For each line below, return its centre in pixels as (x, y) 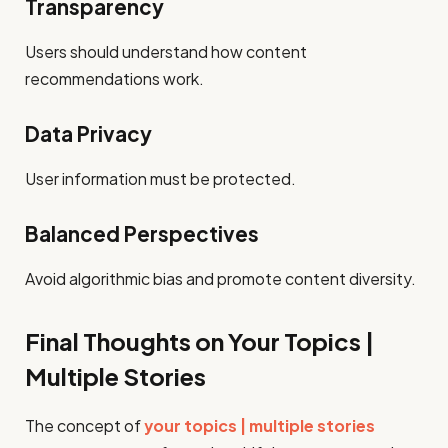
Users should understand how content (166, 51)
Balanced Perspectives (142, 234)
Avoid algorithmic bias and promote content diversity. (220, 278)
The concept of (84, 425)
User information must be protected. (160, 178)
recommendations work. (114, 78)
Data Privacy (88, 134)
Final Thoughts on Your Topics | (199, 340)
